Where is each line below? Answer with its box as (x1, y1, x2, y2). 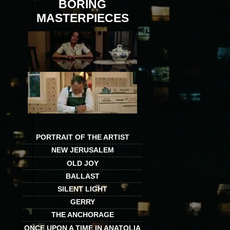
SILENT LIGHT (57, 184, 107, 193)
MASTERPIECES (36, 11, 129, 25)
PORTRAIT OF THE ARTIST (35, 133, 129, 142)
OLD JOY (66, 159, 99, 167)
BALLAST (65, 171, 100, 180)
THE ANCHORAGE (51, 210, 114, 219)
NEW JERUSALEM (51, 146, 114, 155)
